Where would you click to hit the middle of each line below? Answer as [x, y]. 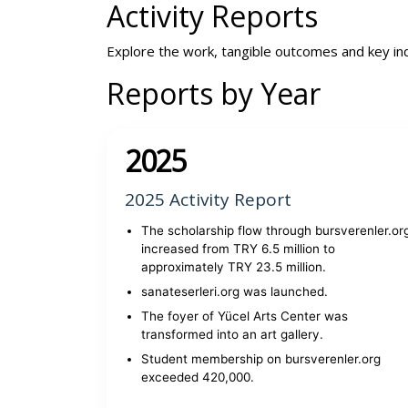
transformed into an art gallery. [232, 334]
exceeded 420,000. [198, 377]
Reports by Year [214, 93]
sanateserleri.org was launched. [235, 291]
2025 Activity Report [208, 199]
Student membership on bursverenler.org [261, 359]
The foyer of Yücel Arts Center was [245, 316]
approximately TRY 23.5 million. [234, 267]
